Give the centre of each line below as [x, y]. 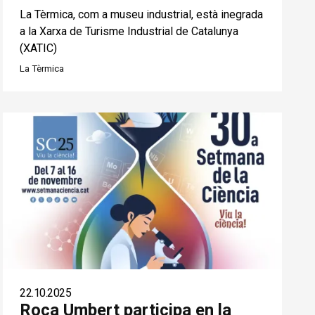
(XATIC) [39, 48]
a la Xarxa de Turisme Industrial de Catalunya [129, 31]
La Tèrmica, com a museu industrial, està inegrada [142, 14]
